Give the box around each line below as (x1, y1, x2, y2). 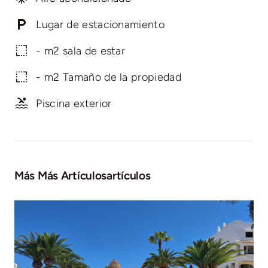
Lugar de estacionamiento (36, 17, 165, 31)
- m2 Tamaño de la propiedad (36, 70, 182, 84)
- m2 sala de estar (36, 44, 126, 57)
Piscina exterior (36, 96, 112, 110)
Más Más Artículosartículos (14, 168, 151, 182)
